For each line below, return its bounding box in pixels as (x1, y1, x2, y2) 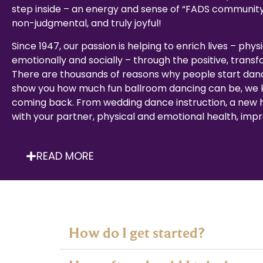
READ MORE (36, 149, 94, 164)
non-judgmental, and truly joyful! (12, 16, 161, 31)
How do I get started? (69, 224, 205, 242)
